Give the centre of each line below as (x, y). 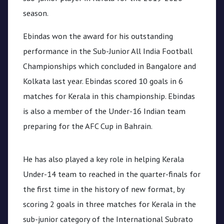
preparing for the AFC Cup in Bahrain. (88, 125)
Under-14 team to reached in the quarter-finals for (112, 173)
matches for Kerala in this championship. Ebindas (109, 95)
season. (36, 12)
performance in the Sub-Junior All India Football (108, 50)
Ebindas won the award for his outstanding (98, 35)
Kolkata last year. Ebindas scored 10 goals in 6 (103, 80)
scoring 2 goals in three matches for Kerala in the (109, 203)
